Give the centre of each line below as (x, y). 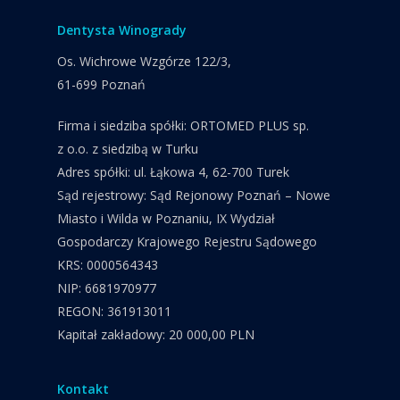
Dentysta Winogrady (122, 30)
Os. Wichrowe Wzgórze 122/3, (144, 62)
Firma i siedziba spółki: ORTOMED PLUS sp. (183, 126)
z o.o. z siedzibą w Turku (128, 149)
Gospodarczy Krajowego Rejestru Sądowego (187, 242)
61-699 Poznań (101, 85)
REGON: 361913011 (114, 312)
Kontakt (83, 389)
